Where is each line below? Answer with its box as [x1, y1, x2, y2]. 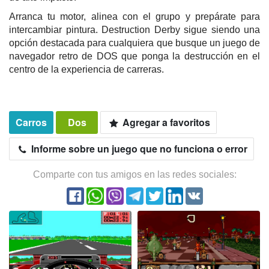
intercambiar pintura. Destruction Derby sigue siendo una [9, 25, 260, 35]
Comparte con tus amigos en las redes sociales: [32, 169, 237, 180]
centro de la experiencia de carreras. [9, 64, 164, 75]
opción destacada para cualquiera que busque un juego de [9, 38, 260, 49]
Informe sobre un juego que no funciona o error [29, 142, 248, 156]
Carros [16, 115, 47, 130]
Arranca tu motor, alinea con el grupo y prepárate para [9, 11, 260, 22]
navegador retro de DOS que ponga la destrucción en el [9, 51, 260, 62]
